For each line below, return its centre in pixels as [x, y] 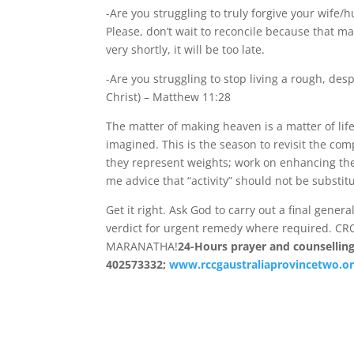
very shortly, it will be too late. [186, 49]
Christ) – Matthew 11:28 [169, 96]
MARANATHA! [142, 246]
